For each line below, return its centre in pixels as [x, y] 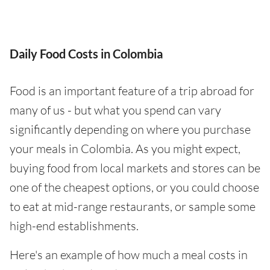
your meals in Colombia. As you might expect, [125, 149]
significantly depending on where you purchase [130, 130]
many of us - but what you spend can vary [115, 110]
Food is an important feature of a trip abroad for [132, 91]
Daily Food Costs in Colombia [86, 54]
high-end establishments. [74, 226]
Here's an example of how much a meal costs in [129, 255]
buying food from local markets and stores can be [135, 168]
